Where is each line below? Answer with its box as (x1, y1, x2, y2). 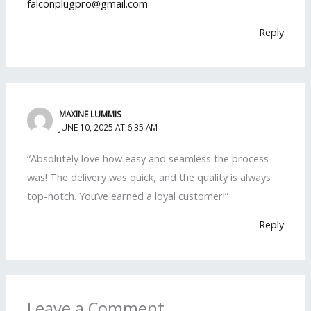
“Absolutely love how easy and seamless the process (27, 151, 269, 165)
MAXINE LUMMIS (59, 108, 122, 120)
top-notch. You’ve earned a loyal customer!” (27, 188, 229, 203)
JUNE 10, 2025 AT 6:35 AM (59, 121, 158, 133)
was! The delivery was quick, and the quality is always (27, 169, 271, 184)
